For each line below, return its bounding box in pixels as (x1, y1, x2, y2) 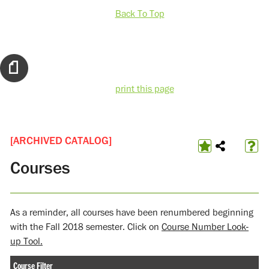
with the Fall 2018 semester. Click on (10, 220, 162, 233)
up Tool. (10, 235, 43, 247)
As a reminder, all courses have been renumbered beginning (10, 206, 253, 219)
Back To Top (115, 8, 165, 20)
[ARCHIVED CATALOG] (10, 134, 112, 148)
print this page (115, 83, 174, 95)
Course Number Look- (162, 220, 249, 233)
